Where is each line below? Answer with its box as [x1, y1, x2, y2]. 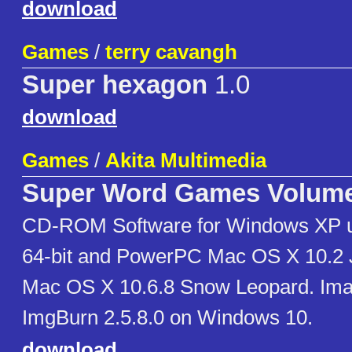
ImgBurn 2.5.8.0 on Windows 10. [22, 306, 313, 330]
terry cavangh [105, 40, 237, 64]
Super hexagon [22, 71, 207, 100]
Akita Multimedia [105, 148, 266, 173]
